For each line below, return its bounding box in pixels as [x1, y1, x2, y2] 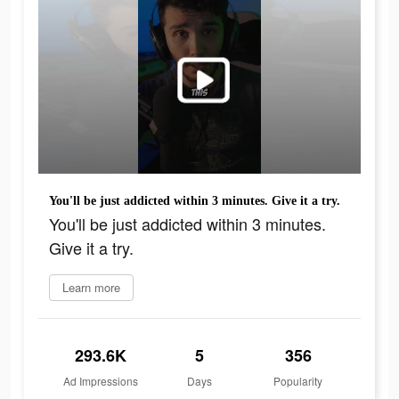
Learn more [62, 279, 120, 297]
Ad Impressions [63, 373, 139, 389]
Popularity [273, 373, 323, 389]
